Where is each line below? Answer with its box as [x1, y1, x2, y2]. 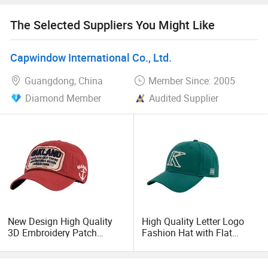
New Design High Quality [8, 214, 113, 228]
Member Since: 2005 [148, 74, 235, 87]
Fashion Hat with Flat [142, 226, 233, 239]
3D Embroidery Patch [8, 226, 98, 239]
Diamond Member [25, 91, 101, 105]
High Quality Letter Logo [142, 214, 245, 228]
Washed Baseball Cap [8, 248, 100, 262]
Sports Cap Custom [8, 237, 90, 251]
